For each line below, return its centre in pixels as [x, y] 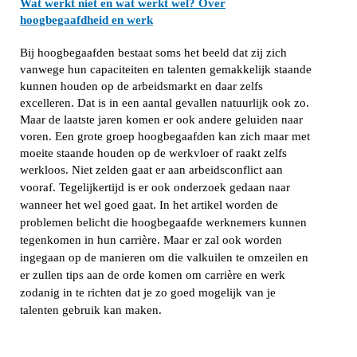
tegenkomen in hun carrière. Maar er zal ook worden [151, 240]
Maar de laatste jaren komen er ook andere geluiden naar [161, 120]
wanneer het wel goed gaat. [90, 205]
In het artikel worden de [219, 205]
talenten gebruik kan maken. [91, 310]
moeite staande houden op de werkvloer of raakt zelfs [153, 153]
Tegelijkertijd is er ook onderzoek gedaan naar [175, 187]
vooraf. [39, 187]
